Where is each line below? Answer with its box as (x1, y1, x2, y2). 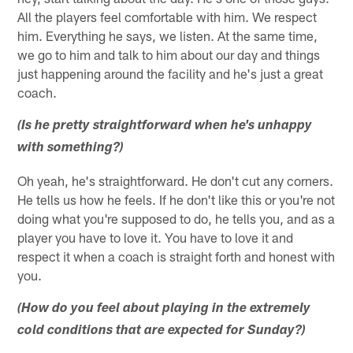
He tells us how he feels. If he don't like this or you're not (17, 191, 336, 207)
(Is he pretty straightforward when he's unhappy (17, 119, 313, 133)
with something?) (17, 141, 124, 155)
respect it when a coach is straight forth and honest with (17, 247, 336, 264)
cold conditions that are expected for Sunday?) (17, 324, 307, 338)
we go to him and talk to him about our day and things (17, 46, 321, 62)
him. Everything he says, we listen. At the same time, (17, 27, 318, 43)
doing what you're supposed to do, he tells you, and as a (17, 210, 336, 226)
